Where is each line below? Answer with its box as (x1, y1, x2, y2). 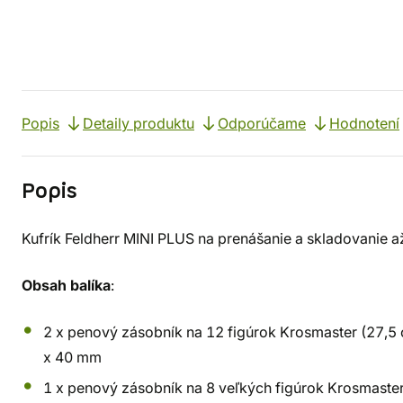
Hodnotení (329, 114, 399, 132)
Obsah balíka (22, 276, 111, 294)
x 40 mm (43, 348, 102, 366)
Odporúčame (218, 114, 306, 132)
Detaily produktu (83, 114, 194, 132)
